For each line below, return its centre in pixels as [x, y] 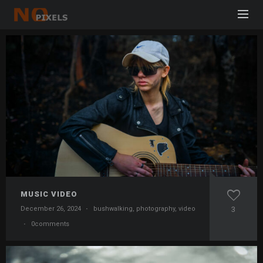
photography [156, 208]
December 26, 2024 [51, 208]
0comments [50, 224]
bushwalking [113, 208]
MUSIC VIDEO [49, 194]
